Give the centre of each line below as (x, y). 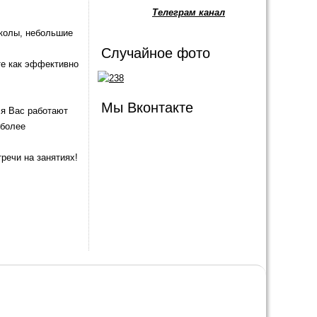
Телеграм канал (189, 12)
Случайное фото (156, 53)
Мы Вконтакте (147, 108)
